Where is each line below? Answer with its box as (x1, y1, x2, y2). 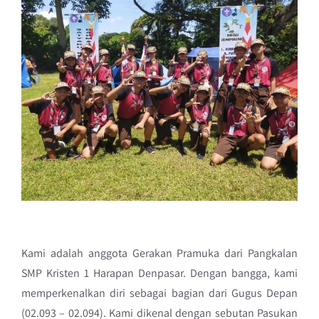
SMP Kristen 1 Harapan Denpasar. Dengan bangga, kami (21, 266, 298, 281)
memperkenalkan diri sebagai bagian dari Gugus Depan (21, 286, 298, 300)
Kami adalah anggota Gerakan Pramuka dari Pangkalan (21, 246, 298, 261)
